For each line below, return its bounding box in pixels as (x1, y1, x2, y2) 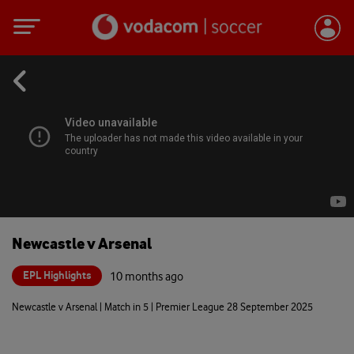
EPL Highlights (23, 269, 91, 281)
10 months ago (110, 269, 183, 284)
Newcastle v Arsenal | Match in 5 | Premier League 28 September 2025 (12, 300, 313, 313)
